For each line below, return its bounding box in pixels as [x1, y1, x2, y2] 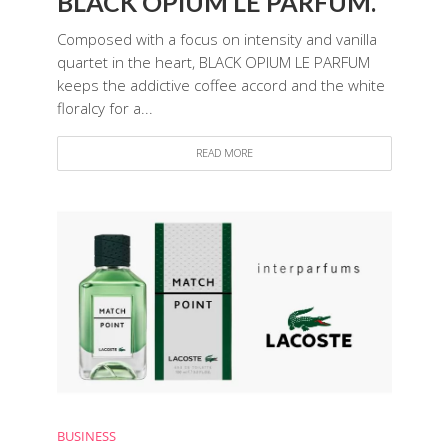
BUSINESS [56, 428, 116, 446]
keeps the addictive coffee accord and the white [56, 75, 385, 96]
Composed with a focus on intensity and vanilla [56, 29, 377, 50]
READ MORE [195, 146, 253, 161]
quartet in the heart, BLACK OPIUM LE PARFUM [56, 52, 370, 73]
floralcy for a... [56, 98, 153, 119]
